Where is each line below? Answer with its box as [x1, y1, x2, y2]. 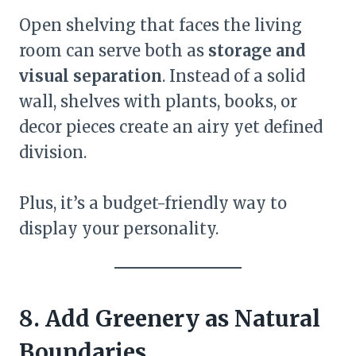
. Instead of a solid [162, 66, 305, 86]
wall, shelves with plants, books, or [19, 91, 297, 111]
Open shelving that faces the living [19, 15, 302, 35]
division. [19, 142, 87, 162]
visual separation [19, 66, 162, 86]
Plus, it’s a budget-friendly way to [19, 193, 287, 213]
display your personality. [19, 219, 219, 238]
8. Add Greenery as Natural [19, 304, 320, 333]
